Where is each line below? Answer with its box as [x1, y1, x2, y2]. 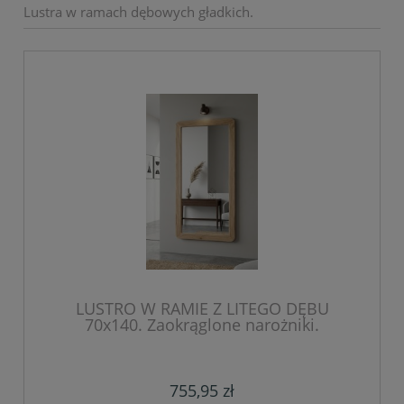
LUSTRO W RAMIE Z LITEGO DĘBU [75, 297, 329, 319]
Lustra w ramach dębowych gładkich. [23, 3, 253, 22]
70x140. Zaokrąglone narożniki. [85, 313, 319, 335]
